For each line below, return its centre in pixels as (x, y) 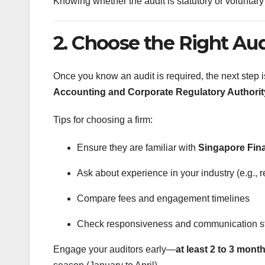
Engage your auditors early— (114, 249)
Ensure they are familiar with (138, 147)
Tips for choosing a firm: (103, 119)
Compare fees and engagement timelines (163, 198)
